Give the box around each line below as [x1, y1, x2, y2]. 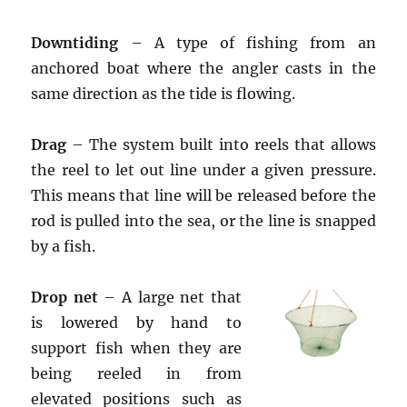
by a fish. [31, 237, 96, 255]
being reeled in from [31, 364, 242, 382]
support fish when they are [31, 339, 242, 357]
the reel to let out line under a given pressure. [31, 161, 376, 179]
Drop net [31, 288, 98, 306]
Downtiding [31, 34, 119, 52]
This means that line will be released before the [31, 186, 376, 204]
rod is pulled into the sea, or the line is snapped [31, 212, 376, 230]
